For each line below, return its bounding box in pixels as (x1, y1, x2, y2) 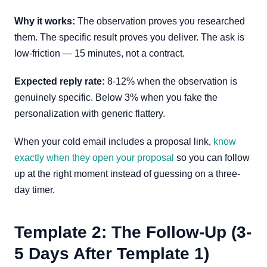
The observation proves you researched (75, 16, 245, 26)
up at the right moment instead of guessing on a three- (14, 169, 240, 179)
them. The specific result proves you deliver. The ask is (14, 32, 244, 42)
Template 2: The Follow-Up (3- (14, 223, 252, 241)
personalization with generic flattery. (14, 108, 165, 119)
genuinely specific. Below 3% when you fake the (14, 92, 218, 103)
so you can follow (174, 153, 250, 163)
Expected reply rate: (14, 76, 105, 86)
